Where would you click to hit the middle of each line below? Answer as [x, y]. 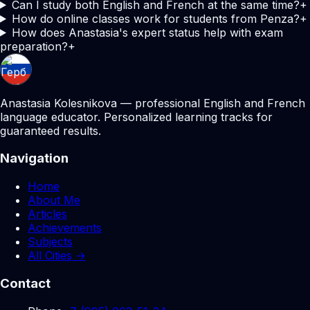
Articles [47, 214]
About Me [54, 200]
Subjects [50, 242]
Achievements [65, 228]
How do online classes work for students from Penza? [155, 18]
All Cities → [57, 256]
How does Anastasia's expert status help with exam [147, 32]
